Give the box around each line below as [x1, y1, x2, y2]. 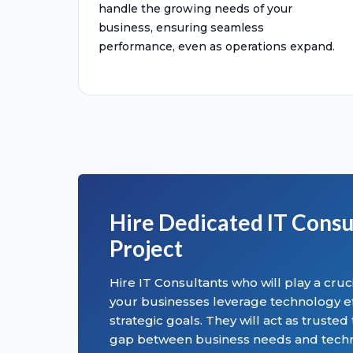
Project [110, 235, 183, 262]
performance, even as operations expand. [98, 39, 335, 54]
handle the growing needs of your [98, 2, 292, 16]
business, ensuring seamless [98, 20, 264, 35]
